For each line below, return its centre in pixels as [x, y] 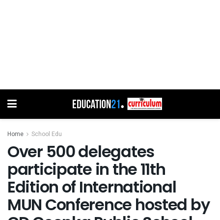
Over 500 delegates [81, 151]
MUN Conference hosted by [109, 204]
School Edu [47, 134]
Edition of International [92, 187]
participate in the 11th [86, 169]
